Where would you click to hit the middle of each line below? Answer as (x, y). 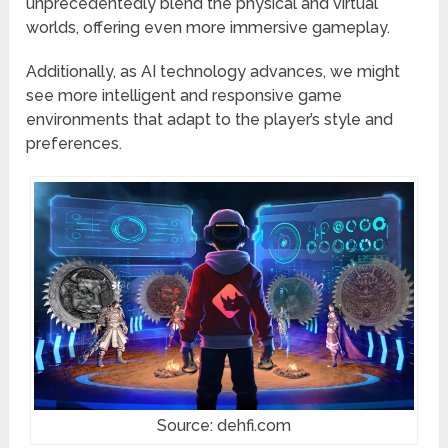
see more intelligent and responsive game (184, 96)
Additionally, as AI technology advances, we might (213, 72)
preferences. (74, 144)
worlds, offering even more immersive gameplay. (208, 28)
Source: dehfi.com (223, 426)
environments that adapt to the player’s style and (210, 120)
